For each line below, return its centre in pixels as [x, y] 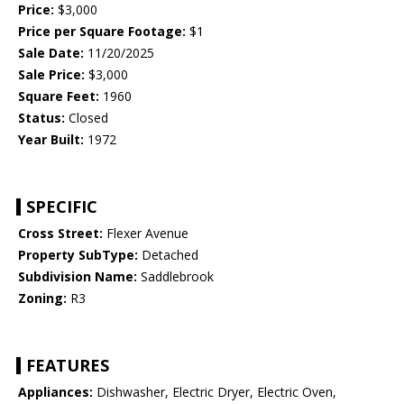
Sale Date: [51, 53]
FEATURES [68, 366]
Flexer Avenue [146, 234]
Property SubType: [78, 255]
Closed [87, 118]
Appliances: [55, 392]
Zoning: [42, 298]
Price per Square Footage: [102, 32]
